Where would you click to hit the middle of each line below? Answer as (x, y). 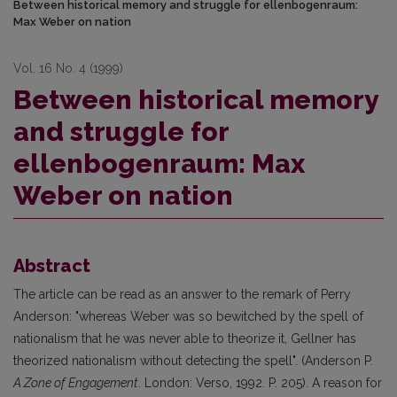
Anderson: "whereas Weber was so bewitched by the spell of (188, 317)
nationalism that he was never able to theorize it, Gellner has (185, 339)
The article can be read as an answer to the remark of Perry (182, 295)
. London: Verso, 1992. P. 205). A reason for (260, 383)
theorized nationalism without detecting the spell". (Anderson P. (193, 361)
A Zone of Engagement (76, 383)
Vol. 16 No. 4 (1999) (68, 69)
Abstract (52, 266)
